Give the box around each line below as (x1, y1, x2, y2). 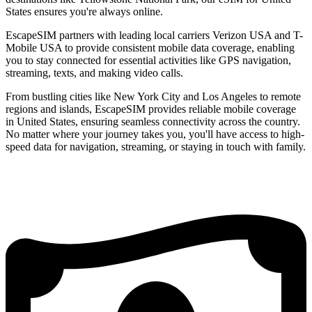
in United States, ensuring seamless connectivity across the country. (6, 116, 300, 128)
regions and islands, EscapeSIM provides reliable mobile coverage (6, 103, 296, 116)
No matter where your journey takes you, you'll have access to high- (6, 128, 304, 141)
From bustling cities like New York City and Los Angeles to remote (6, 91, 301, 103)
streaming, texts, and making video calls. (6, 67, 183, 79)
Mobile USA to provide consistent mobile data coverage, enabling (6, 42, 295, 54)
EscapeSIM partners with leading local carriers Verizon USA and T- (6, 29, 303, 42)
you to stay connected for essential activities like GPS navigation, (6, 54, 291, 67)
